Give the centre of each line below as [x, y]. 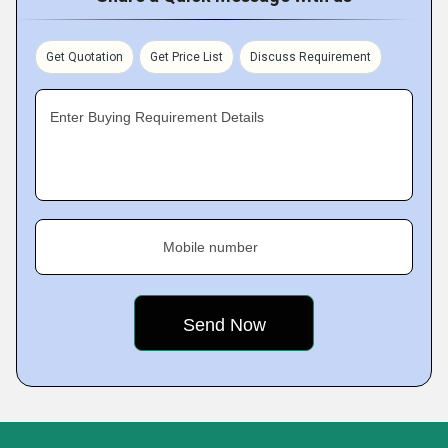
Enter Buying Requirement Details [157, 117]
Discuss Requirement [310, 57]
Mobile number [210, 247]
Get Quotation [84, 57]
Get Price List [186, 57]
